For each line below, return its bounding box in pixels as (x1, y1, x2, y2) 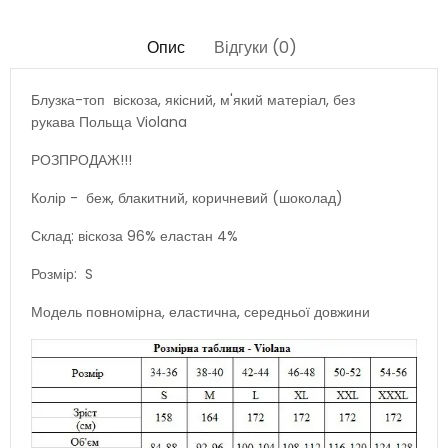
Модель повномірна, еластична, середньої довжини (31, 301, 370, 322)
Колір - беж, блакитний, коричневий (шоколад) (31, 187, 343, 208)
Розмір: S (31, 263, 93, 284)
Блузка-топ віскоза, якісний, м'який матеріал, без (31, 89, 355, 110)
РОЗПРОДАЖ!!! (31, 149, 132, 170)
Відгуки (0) (213, 35, 297, 59)
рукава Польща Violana (31, 111, 191, 132)
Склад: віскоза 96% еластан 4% (31, 225, 238, 246)
